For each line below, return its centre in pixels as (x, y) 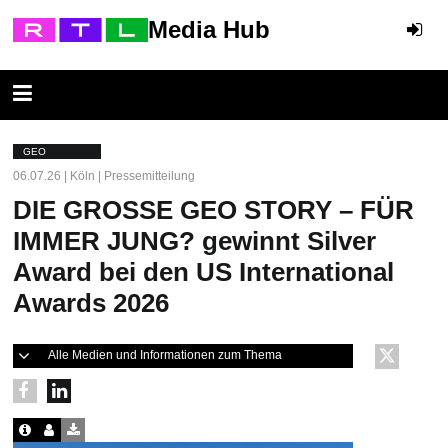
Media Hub (209, 29)
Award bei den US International (203, 272)
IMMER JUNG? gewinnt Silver (194, 241)
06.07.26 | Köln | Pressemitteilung (104, 176)
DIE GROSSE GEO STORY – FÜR (213, 210)
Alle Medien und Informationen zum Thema (165, 355)
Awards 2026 (91, 303)
